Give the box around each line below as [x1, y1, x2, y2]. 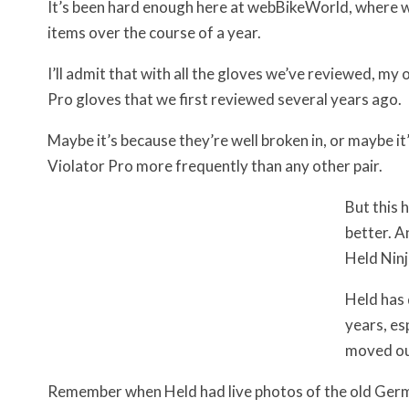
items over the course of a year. [47, 23, 261, 42]
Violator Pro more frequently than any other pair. [47, 156, 383, 175]
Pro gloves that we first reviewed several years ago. [47, 89, 402, 109]
